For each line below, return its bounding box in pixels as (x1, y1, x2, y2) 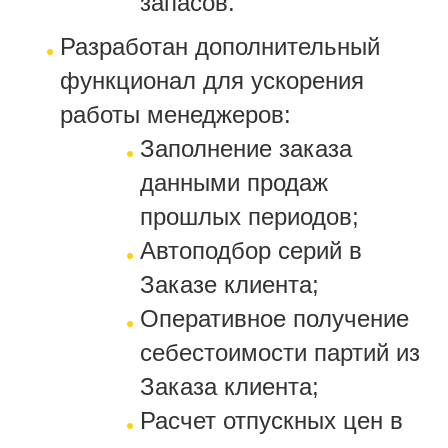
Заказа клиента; (140, 372, 319, 400)
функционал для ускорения (60, 66, 364, 94)
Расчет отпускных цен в (140, 406, 403, 434)
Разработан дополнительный (60, 32, 380, 60)
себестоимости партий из (140, 338, 420, 366)
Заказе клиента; (140, 270, 319, 298)
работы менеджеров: (60, 100, 291, 128)
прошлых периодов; (140, 202, 359, 230)
